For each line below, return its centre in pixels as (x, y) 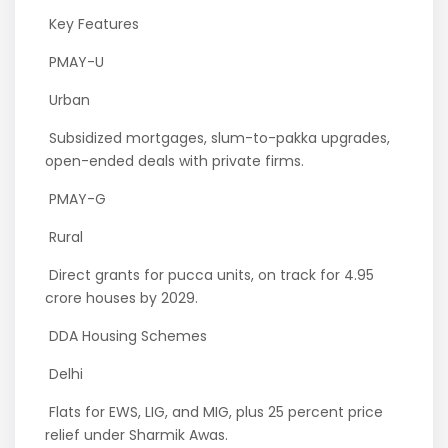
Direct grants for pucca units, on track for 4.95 (210, 275)
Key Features (94, 24)
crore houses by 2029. (124, 298)
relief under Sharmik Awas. (139, 435)
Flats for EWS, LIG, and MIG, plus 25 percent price (214, 412)
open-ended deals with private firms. (177, 161)
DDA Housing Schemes (128, 336)
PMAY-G (78, 199)
